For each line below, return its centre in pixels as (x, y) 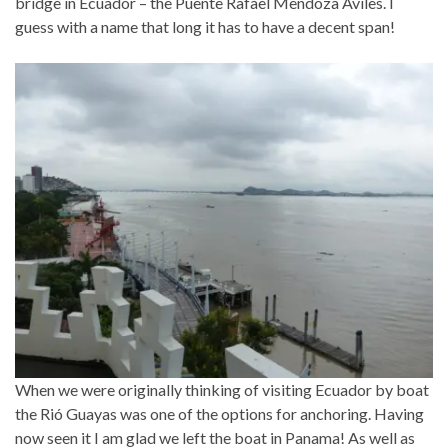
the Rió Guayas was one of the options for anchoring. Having (219, 413)
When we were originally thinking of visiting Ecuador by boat (222, 389)
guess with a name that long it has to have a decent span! (205, 27)
